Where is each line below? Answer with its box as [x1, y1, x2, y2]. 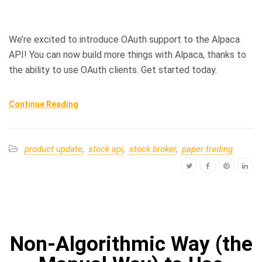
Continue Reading [9, 99, 78, 109]
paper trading [182, 143, 233, 154]
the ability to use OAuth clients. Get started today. [9, 64, 217, 75]
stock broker [129, 143, 176, 154]
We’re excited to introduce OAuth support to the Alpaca [9, 33, 240, 45]
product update [25, 143, 82, 154]
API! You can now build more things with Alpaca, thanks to [9, 49, 246, 60]
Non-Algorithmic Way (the [9, 232, 253, 256]
